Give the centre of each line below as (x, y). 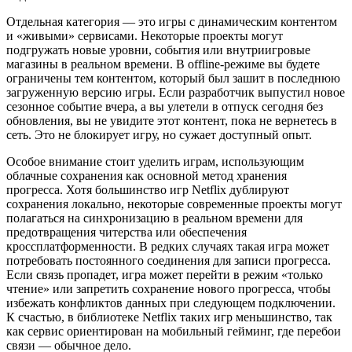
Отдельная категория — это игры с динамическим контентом (172, 22)
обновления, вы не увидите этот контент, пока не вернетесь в (172, 121)
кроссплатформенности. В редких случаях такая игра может (168, 247)
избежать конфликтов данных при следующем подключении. (171, 303)
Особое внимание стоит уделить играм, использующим (155, 162)
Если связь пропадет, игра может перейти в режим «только (165, 275)
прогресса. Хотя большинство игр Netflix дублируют (148, 190)
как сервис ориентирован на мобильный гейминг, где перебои (174, 332)
